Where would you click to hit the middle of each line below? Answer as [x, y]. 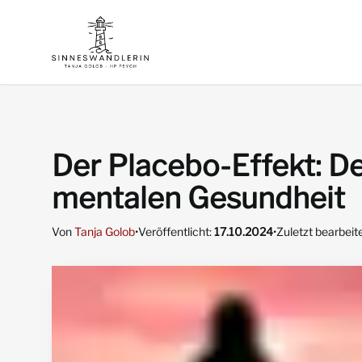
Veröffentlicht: [176, 232]
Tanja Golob [105, 232]
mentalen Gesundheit [198, 198]
